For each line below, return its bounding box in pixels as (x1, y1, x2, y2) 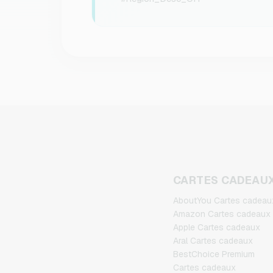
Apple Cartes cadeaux (172, 222, 260, 233)
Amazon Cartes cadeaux (172, 208, 271, 219)
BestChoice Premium (172, 249, 255, 260)
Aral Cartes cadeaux (172, 235, 253, 246)
